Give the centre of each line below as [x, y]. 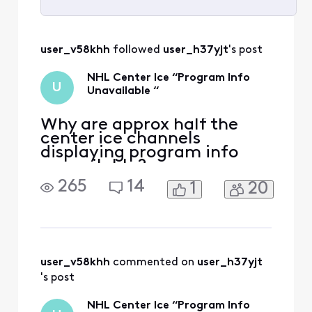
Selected [88, 22]
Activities [90, 61]
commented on [155, 263]
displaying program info [139, 153]
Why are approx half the [139, 125]
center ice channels [120, 139]
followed [138, 50]
